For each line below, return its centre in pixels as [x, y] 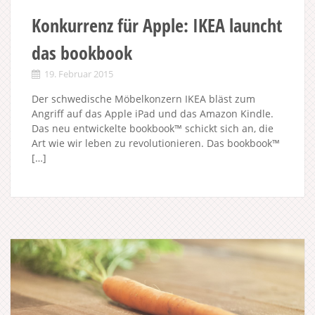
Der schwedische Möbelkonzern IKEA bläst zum [143, 98]
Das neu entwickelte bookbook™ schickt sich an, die [153, 128]
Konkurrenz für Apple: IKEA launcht [157, 25]
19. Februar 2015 [79, 73]
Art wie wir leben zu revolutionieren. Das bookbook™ [156, 143]
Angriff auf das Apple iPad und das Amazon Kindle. [153, 113]
